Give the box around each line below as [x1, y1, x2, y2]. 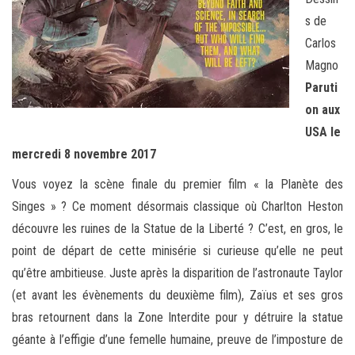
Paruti [305, 80, 338, 96]
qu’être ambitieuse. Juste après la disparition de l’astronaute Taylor [12, 265, 343, 281]
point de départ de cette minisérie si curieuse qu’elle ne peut [12, 243, 343, 259]
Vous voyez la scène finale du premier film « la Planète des [12, 177, 343, 193]
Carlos [305, 36, 336, 52]
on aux [305, 102, 340, 118]
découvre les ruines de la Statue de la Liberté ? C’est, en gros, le [12, 221, 343, 237]
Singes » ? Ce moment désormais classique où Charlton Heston [12, 199, 343, 215]
